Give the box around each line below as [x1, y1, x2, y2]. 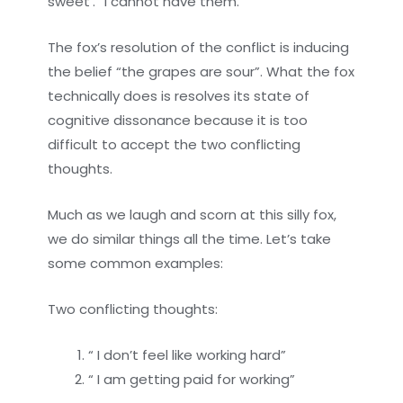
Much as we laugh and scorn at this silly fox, [48, 204, 337, 224]
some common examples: [48, 253, 224, 273]
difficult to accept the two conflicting [48, 134, 301, 154]
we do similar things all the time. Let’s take [48, 228, 332, 248]
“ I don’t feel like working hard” [88, 345, 287, 364]
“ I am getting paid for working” [88, 369, 296, 389]
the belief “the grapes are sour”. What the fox [48, 61, 355, 81]
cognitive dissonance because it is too [48, 110, 309, 130]
